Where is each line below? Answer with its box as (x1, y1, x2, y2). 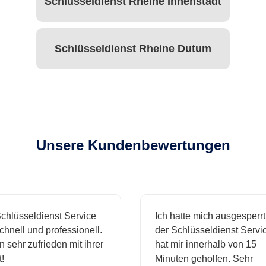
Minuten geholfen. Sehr (149, 254, 247, 264)
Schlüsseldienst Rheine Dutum (55, 42, 211, 55)
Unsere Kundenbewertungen (36, 137, 230, 154)
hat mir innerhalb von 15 (149, 239, 251, 250)
